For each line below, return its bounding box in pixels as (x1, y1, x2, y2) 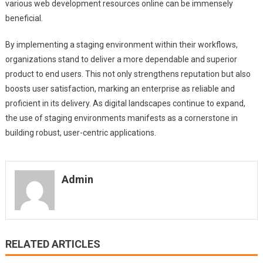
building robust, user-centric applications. (5, 128, 156, 138)
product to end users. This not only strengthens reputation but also (5, 69, 251, 79)
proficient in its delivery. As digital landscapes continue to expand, (5, 99, 245, 109)
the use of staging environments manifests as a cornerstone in (5, 113, 238, 123)
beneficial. (5, 14, 43, 23)
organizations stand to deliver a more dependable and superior (5, 55, 237, 65)
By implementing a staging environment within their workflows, (5, 40, 238, 50)
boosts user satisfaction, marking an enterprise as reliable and (5, 84, 235, 94)
